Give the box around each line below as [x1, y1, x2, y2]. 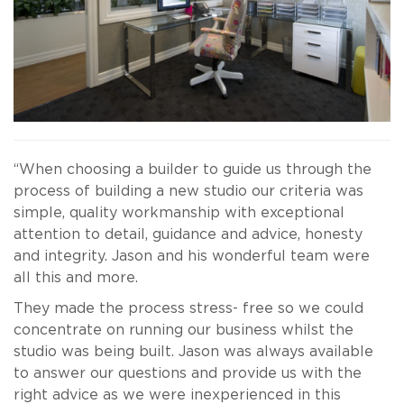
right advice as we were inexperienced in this [14, 388, 341, 402]
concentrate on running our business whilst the [14, 323, 353, 337]
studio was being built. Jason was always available [14, 344, 373, 359]
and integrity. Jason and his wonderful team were [14, 249, 370, 263]
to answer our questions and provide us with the [14, 366, 362, 381]
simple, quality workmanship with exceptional [14, 206, 344, 220]
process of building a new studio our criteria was [14, 184, 363, 198]
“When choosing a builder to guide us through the [14, 162, 372, 177]
